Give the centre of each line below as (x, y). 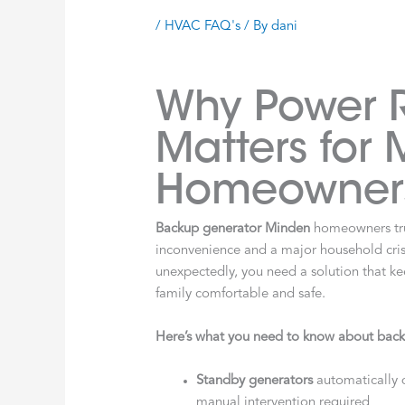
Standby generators (255, 381)
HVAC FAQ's (203, 26)
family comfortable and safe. (241, 294)
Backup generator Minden (233, 229)
